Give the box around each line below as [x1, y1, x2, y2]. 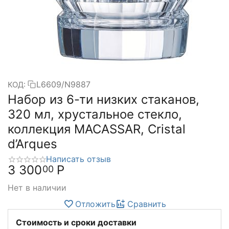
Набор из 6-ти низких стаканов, [8, 92, 199, 107]
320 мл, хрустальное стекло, [8, 107, 182, 122]
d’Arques [8, 136, 57, 151]
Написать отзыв [46, 154, 111, 164]
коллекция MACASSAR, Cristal [8, 122, 186, 136]
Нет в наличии [8, 182, 66, 193]
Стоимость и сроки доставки [16, 217, 136, 227]
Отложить [75, 198, 116, 209]
